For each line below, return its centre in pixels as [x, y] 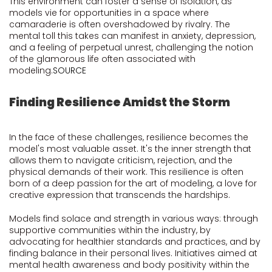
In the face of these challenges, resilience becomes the [129, 137]
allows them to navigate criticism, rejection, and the [121, 160]
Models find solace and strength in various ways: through [134, 219]
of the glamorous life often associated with [102, 59]
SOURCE [70, 70]
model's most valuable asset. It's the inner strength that [130, 149]
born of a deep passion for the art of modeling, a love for [133, 183]
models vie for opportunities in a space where [109, 13]
